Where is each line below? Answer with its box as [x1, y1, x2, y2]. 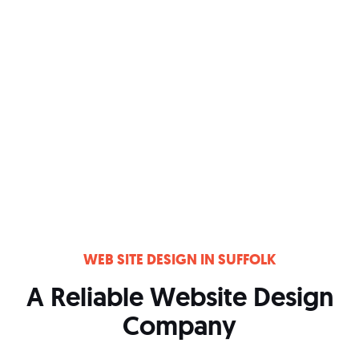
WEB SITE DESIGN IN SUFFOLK [83, 249, 276, 269]
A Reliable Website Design [26, 279, 333, 314]
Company [123, 308, 236, 343]
